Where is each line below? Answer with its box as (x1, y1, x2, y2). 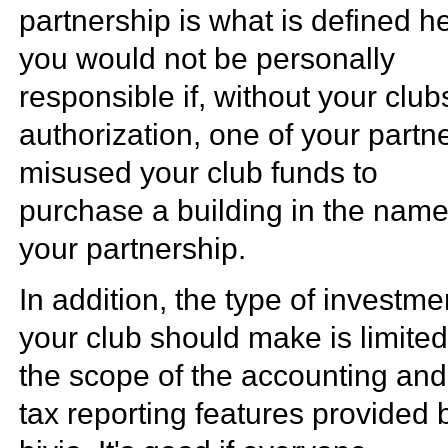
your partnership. (19, 232, 247, 266)
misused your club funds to (19, 156, 379, 190)
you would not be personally (19, 42, 396, 76)
